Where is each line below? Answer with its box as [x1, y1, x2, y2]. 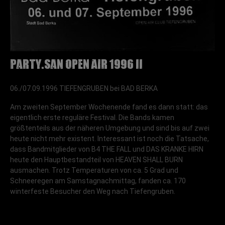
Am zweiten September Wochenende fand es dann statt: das [10, 102, 208, 111]
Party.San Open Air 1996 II [10, 55, 143, 70]
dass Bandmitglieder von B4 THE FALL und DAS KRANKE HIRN [10, 145, 203, 153]
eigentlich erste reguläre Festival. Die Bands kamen [10, 113, 174, 122]
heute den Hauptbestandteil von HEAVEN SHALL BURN [10, 155, 183, 164]
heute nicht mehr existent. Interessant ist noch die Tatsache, [10, 134, 209, 143]
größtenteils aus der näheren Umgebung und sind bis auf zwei [10, 124, 209, 132]
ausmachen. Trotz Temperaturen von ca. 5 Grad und [10, 166, 178, 174]
